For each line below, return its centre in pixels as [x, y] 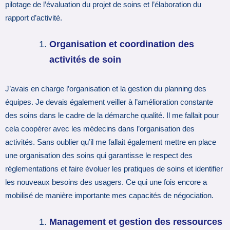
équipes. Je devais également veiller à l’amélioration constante [109, 102]
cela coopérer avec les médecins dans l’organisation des [100, 129]
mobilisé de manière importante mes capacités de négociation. [109, 195]
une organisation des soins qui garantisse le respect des [99, 155]
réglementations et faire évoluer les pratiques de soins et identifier [114, 169]
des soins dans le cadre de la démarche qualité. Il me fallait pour [112, 115]
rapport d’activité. [34, 18]
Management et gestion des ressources [136, 222]
